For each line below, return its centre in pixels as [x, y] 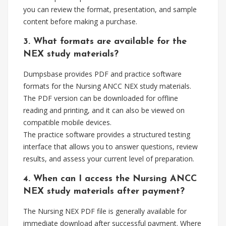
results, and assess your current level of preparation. [109, 159]
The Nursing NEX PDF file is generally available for [105, 211]
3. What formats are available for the [105, 42]
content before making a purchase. [80, 21]
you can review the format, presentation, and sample [110, 9]
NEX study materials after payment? [104, 191]
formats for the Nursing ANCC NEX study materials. [107, 86]
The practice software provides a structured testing [107, 134]
